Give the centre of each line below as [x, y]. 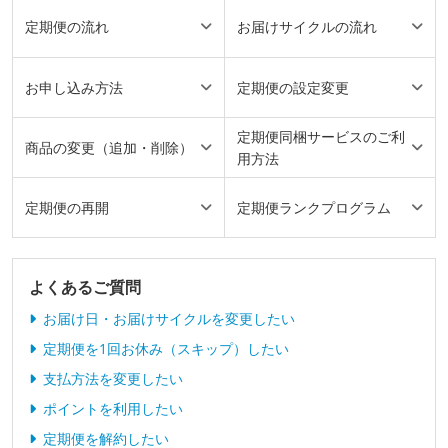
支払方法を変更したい [113, 379]
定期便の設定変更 [293, 87]
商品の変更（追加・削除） [109, 147]
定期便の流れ [67, 27]
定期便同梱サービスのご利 [321, 136]
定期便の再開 [67, 207]
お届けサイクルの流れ [307, 27]
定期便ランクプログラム [314, 207]
